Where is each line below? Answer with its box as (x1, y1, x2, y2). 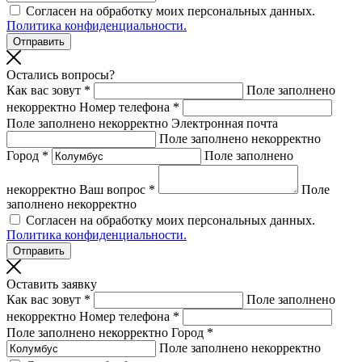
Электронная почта (171, 116, 278, 130)
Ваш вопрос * (79, 183, 155, 196)
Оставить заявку (6, 277, 97, 291)
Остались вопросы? (6, 68, 115, 82)
